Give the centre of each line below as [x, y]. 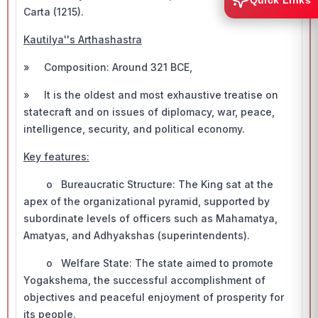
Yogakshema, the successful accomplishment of [144, 280]
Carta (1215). [54, 12]
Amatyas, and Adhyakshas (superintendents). [137, 235]
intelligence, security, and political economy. [134, 129]
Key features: [56, 157]
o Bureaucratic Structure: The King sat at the [148, 184]
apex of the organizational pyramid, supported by [147, 201]
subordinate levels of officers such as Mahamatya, [150, 218]
